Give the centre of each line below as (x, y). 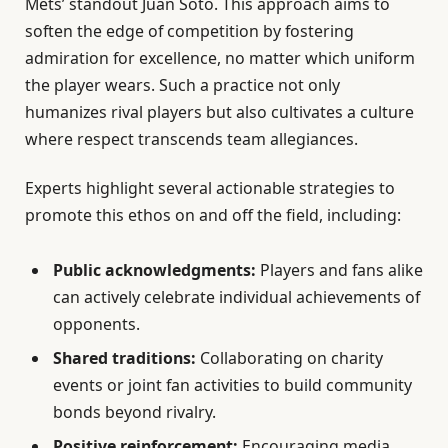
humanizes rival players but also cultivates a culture (219, 112)
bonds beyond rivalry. (134, 412)
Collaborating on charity (289, 358)
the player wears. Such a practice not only (182, 85)
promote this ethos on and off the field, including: (213, 215)
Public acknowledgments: (154, 270)
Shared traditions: (124, 358)
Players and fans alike (339, 270)
